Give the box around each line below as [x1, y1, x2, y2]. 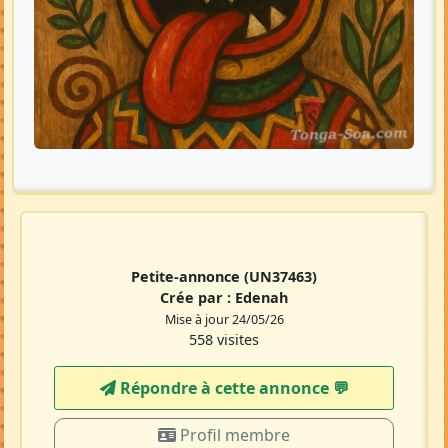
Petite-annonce [131, 267, 244, 287]
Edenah [235, 288, 288, 308]
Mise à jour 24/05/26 [164, 311, 284, 329]
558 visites [189, 330, 259, 350]
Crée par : [160, 288, 235, 308]
